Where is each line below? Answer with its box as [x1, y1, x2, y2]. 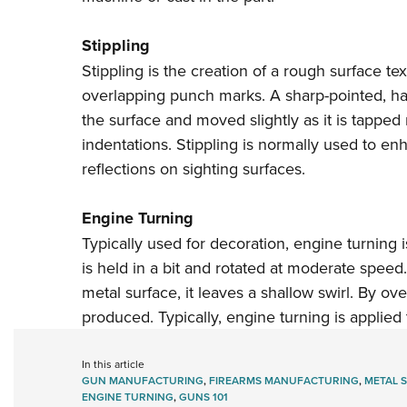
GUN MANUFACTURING [81, 372, 203, 389]
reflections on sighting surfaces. [81, 157, 305, 181]
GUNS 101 [178, 389, 228, 405]
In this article [81, 356, 144, 372]
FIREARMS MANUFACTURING [208, 372, 359, 389]
